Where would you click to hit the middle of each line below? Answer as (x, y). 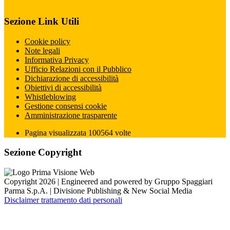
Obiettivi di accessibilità (63, 87)
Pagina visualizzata (56, 132)
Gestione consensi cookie (66, 106)
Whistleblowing (50, 97)
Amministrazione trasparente (71, 115)
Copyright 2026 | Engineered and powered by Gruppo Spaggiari (108, 182)
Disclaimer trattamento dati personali (63, 200)
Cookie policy (47, 41)
